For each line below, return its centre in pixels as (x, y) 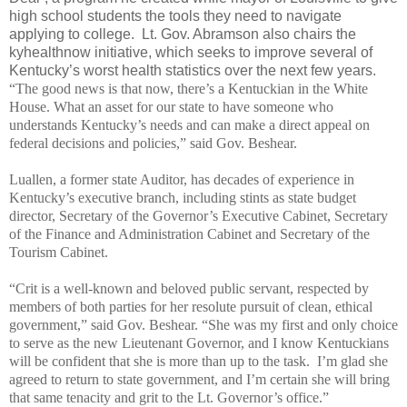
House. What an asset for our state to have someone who (171, 106)
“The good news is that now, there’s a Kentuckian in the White (189, 88)
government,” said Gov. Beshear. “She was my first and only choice (203, 324)
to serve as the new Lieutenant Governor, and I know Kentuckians (199, 342)
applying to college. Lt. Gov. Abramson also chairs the (183, 34)
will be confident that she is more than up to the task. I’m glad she (199, 361)
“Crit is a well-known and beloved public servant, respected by (189, 288)
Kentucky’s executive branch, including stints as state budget (183, 197)
